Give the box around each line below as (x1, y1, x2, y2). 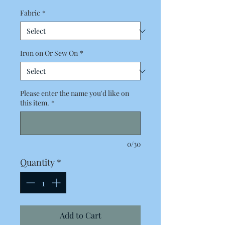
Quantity (20, 156, 55, 168)
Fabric (20, 8, 40, 18)
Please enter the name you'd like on (20, 88, 129, 98)
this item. (20, 98, 49, 107)
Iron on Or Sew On (20, 48, 78, 58)
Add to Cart (59, 210, 101, 220)
